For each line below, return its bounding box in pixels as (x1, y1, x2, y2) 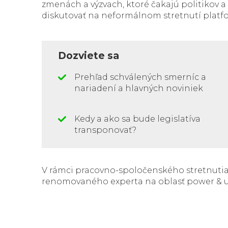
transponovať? (74, 125, 136, 135)
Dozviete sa (58, 49, 119, 62)
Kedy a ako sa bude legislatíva (74, 113, 201, 124)
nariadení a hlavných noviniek (74, 83, 203, 93)
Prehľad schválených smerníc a (74, 72, 206, 82)
